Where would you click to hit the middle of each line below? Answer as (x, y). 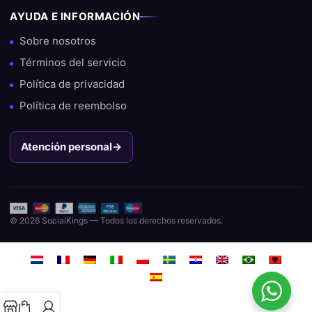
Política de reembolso (73, 106)
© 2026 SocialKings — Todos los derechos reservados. (116, 221)
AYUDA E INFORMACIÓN (75, 17)
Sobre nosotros (58, 41)
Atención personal (67, 147)
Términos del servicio (73, 63)
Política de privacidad (72, 84)
